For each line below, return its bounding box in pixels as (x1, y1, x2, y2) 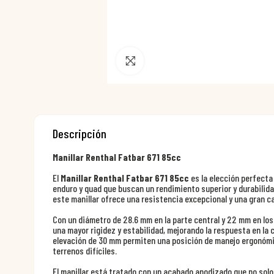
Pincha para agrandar (144, 53, 242, 68)
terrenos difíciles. (53, 245, 117, 256)
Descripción (53, 126, 106, 141)
